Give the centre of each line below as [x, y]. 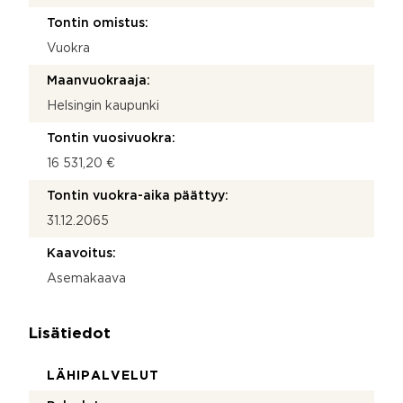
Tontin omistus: [98, 23]
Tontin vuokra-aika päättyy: [138, 196]
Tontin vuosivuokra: [111, 138]
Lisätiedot [70, 334]
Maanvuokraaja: [99, 81]
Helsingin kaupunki [103, 106]
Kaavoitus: [81, 253]
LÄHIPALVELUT [103, 376]
